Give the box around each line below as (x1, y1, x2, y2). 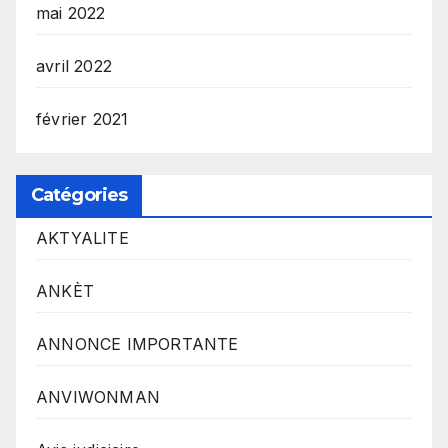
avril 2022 (36, 55, 112, 76)
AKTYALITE (36, 227, 129, 248)
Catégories (31, 183, 127, 206)
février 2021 (36, 108, 129, 129)
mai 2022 (36, 2, 106, 23)
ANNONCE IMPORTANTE (36, 333, 239, 354)
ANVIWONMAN (36, 386, 160, 407)
